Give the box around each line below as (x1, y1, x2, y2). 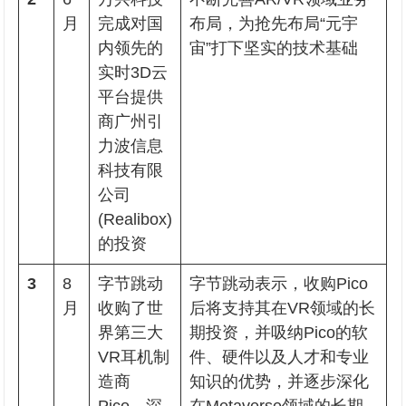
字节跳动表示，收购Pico (189, 275, 369, 293)
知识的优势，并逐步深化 (189, 372, 370, 391)
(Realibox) (98, 210, 173, 228)
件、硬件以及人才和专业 (189, 348, 370, 366)
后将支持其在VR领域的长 (189, 299, 376, 317)
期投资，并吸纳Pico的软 (189, 324, 369, 342)
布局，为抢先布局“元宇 (189, 14, 359, 33)
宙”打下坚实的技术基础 (189, 39, 359, 57)
